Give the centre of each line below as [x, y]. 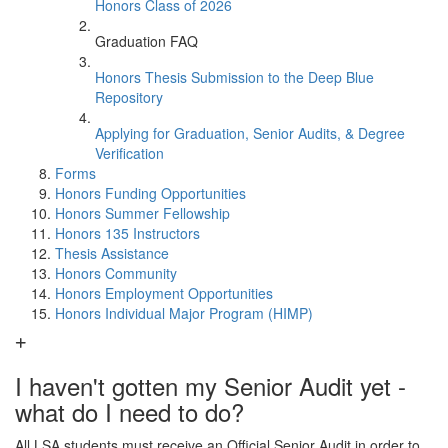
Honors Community [116, 273]
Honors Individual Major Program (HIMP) [184, 313]
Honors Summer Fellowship [142, 213]
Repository [129, 97]
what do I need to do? [129, 411]
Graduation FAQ [146, 41]
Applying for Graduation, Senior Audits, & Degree [250, 133]
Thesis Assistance [112, 253]
